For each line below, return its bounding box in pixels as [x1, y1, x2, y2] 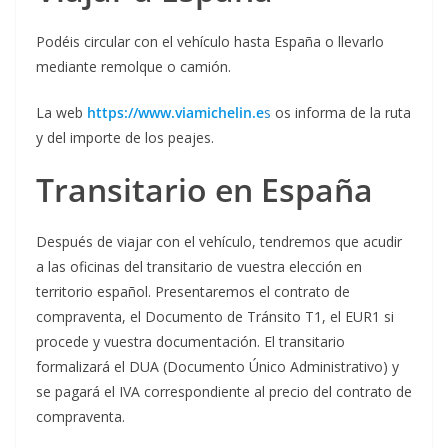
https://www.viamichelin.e [87, 103, 264, 123]
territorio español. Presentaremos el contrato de [36, 282, 350, 302]
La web [36, 103, 87, 123]
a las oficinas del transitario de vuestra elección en [36, 257, 362, 277]
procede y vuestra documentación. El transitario [36, 332, 345, 352]
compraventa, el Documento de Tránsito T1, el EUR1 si [36, 307, 394, 327]
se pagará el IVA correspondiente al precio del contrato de [36, 382, 412, 402]
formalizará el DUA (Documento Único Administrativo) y [36, 357, 399, 377]
